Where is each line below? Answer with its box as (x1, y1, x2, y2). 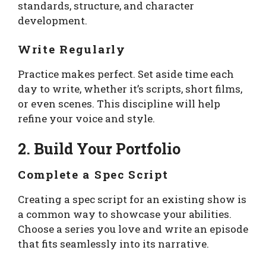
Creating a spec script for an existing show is (18, 192, 246, 207)
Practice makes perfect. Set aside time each (18, 66, 234, 81)
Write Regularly (18, 41, 126, 56)
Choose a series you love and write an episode (18, 222, 248, 236)
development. (18, 14, 87, 28)
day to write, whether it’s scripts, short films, (18, 81, 242, 96)
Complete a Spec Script (18, 167, 169, 182)
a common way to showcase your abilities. (18, 207, 232, 221)
